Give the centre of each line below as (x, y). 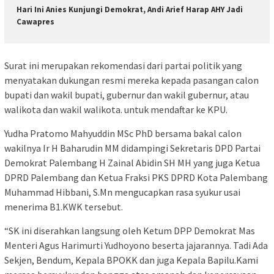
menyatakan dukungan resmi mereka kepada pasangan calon (131, 80)
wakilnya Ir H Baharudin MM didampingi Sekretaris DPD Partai (132, 148)
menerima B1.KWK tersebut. (64, 206)
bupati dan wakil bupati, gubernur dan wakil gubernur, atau (127, 94)
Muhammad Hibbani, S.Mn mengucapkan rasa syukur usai (122, 192)
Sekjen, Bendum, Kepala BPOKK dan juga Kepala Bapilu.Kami (131, 260)
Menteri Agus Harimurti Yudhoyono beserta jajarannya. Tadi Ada (136, 245)
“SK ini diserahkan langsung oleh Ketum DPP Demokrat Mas (130, 230)
